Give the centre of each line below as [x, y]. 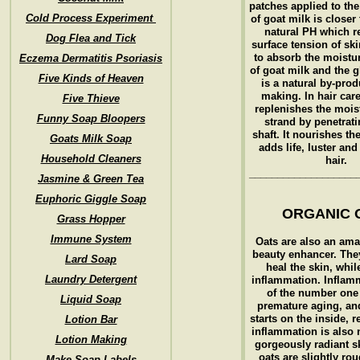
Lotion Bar [91, 319]
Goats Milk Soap [91, 139]
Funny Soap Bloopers [91, 119]
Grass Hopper [91, 219]
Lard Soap [91, 259]
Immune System [91, 239]
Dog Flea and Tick [91, 38]
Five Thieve [91, 98]
